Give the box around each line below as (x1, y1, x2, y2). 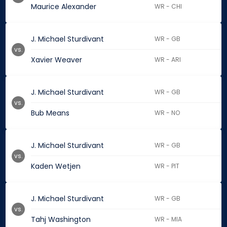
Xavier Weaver (31, 55, 82, 65)
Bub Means (31, 108, 69, 119)
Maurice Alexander (31, 2, 96, 12)
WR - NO (155, 108, 180, 118)
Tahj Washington (31, 214, 91, 225)
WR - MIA (155, 215, 182, 224)
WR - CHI (155, 2, 182, 11)
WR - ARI (155, 55, 181, 64)
